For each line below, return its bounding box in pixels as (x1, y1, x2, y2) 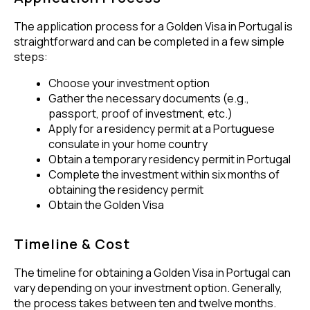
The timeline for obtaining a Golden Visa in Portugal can (14, 264, 291, 280)
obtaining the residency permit (48, 181, 203, 197)
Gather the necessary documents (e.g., (48, 90, 249, 106)
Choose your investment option (48, 75, 212, 91)
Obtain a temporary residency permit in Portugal (48, 151, 291, 167)
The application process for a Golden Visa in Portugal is (14, 18, 293, 34)
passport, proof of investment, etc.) (48, 105, 232, 121)
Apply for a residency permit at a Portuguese (48, 120, 275, 136)
